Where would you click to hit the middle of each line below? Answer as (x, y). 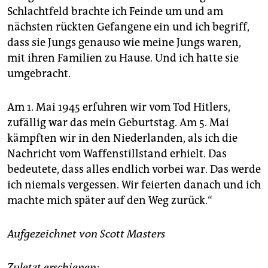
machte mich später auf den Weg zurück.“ (110, 201)
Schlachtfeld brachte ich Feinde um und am (115, 12)
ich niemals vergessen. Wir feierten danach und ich (134, 185)
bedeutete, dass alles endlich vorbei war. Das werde (134, 170)
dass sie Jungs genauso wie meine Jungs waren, (124, 43)
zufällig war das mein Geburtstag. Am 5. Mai (118, 123)
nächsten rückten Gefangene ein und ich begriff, (128, 27)
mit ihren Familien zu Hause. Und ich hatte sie (123, 58)
